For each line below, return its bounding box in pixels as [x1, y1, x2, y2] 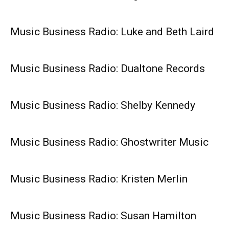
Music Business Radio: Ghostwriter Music [10, 136, 209, 149]
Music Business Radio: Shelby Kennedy [10, 99, 195, 112]
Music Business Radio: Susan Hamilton [10, 210, 196, 222]
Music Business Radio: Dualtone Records [10, 62, 205, 75]
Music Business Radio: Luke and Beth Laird [10, 26, 214, 38]
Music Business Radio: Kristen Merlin [10, 173, 188, 186]
